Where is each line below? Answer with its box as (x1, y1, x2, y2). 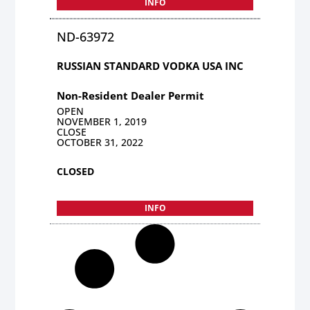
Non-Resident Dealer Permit (57, 88, 205, 102)
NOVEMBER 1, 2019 (57, 114, 147, 128)
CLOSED (57, 164, 95, 178)
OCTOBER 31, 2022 (57, 135, 144, 149)
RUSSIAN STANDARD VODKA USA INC (57, 58, 244, 73)
